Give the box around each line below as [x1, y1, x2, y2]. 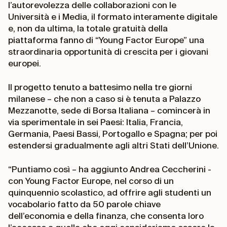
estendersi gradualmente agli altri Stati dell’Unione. [8, 140, 219, 150]
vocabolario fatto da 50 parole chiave [8, 199, 161, 209]
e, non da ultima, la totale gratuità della [8, 23, 168, 33]
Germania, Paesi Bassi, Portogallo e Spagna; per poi [8, 129, 217, 138]
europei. [8, 58, 43, 68]
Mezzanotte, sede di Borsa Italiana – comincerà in [8, 105, 210, 115]
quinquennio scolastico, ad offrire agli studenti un [8, 187, 211, 197]
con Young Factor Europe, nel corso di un [8, 176, 174, 185]
